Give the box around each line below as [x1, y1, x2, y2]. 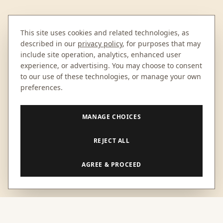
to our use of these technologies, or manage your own [20, 72, 201, 81]
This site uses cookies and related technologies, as [20, 28, 189, 37]
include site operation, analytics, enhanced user [20, 50, 181, 59]
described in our [20, 39, 76, 48]
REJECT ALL [93, 136, 130, 145]
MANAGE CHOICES [82, 112, 141, 121]
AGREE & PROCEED [82, 160, 141, 169]
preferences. [20, 83, 63, 92]
